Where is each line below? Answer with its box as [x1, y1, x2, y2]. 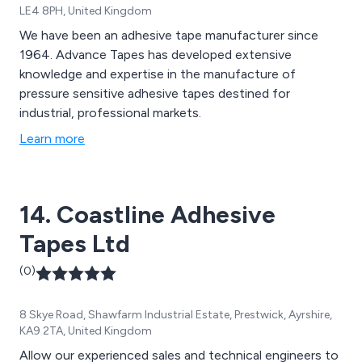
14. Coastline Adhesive [19, 199, 276, 229]
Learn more [19, 130, 85, 146]
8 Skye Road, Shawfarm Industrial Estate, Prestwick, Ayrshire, [19, 307, 332, 322]
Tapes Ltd [19, 228, 130, 259]
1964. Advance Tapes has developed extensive [19, 46, 292, 62]
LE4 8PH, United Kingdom [19, 3, 152, 18]
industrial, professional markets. [19, 104, 201, 120]
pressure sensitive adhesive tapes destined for [19, 85, 290, 101]
